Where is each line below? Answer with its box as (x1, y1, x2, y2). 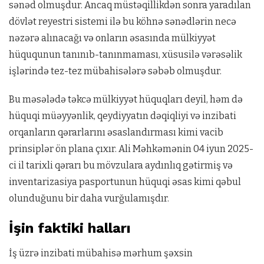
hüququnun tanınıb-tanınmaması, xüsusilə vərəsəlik (9, 49, 242, 60)
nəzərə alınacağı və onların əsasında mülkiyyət (9, 32, 216, 44)
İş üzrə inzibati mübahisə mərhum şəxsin (9, 247, 193, 259)
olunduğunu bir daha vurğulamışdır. (9, 193, 169, 204)
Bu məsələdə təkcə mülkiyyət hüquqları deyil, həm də (9, 94, 243, 105)
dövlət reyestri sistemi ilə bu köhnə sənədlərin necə (9, 16, 236, 27)
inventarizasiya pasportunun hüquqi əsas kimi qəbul (9, 176, 241, 187)
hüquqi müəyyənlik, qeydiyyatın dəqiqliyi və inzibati (9, 110, 236, 121)
